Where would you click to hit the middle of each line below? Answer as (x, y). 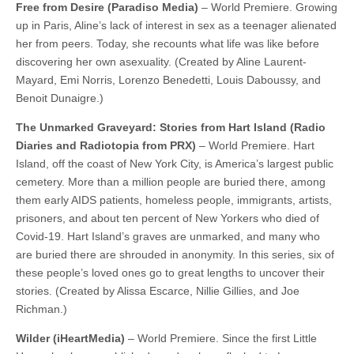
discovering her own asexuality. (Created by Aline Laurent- (161, 62)
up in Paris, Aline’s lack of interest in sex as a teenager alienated (176, 26)
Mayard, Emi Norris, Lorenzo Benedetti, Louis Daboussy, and (168, 80)
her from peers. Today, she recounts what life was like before (168, 44)
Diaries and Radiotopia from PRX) (106, 146)
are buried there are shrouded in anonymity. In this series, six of (175, 255)
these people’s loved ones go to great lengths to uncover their (170, 273)
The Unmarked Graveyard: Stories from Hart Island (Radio (171, 128)
